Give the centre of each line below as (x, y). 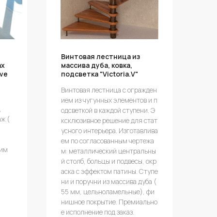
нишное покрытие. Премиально (109, 202)
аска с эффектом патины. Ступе (109, 171)
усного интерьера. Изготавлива (109, 131)
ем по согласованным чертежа (108, 141)
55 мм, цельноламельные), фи (108, 192)
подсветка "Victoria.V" (100, 74)
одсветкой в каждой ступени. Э (108, 110)
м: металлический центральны (108, 151)
